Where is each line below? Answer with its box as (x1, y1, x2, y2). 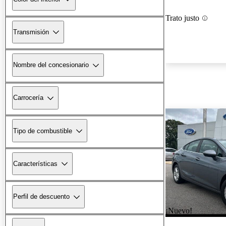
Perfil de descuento (13, 193, 70, 201)
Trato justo (165, 14, 199, 23)
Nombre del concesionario (13, 61, 89, 69)
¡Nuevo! (165, 206, 192, 215)
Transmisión (13, 28, 49, 36)
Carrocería (13, 94, 43, 102)
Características (13, 159, 58, 167)
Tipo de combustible (13, 127, 72, 135)
